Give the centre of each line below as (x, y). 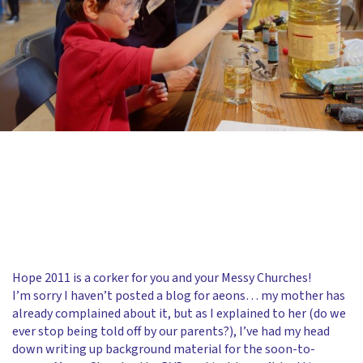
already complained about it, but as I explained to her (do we (179, 314)
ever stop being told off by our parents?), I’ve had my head (171, 331)
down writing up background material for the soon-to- (164, 349)
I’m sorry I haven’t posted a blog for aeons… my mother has (179, 296)
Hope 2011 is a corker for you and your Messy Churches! (162, 278)
